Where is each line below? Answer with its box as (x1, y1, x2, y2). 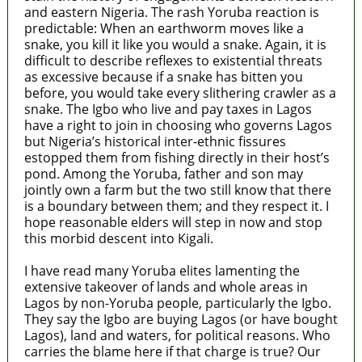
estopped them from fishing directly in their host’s (23, 148, 330, 166)
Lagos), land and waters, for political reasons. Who (23, 326, 330, 344)
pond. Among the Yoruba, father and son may (23, 164, 303, 183)
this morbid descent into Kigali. (23, 229, 213, 247)
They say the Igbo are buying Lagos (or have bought (23, 309, 338, 328)
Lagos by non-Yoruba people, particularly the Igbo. (23, 293, 331, 312)
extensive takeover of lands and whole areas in (23, 277, 308, 296)
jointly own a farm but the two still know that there (23, 180, 331, 199)
